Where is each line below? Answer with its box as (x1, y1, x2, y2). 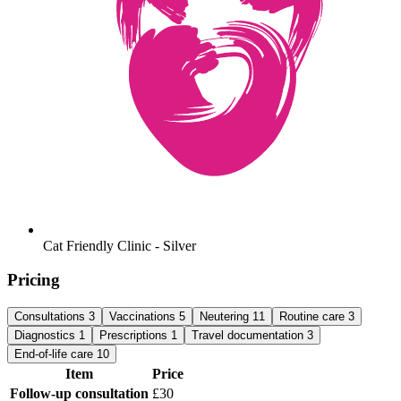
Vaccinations (109, 309, 179, 323)
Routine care (279, 309, 348, 323)
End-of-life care (14, 346, 97, 361)
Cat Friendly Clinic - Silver (43, 237, 196, 253)
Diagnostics (14, 328, 79, 342)
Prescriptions (99, 328, 171, 342)
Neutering (200, 309, 252, 323)
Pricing (7, 270, 60, 290)
